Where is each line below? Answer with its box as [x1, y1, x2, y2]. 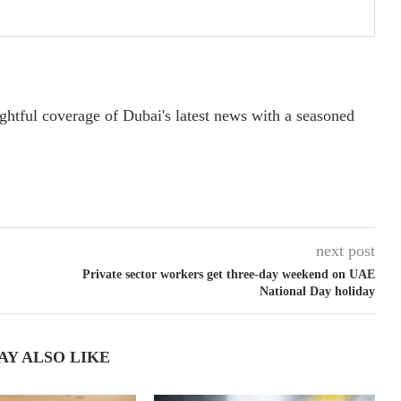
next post [315, 241, 375, 260]
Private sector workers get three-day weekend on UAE [81, 267, 375, 281]
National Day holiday [259, 284, 375, 298]
